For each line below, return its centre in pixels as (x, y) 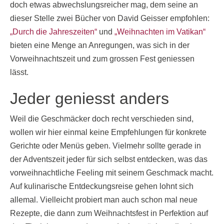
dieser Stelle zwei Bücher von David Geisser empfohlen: (110, 18)
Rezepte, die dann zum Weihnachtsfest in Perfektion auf (109, 213)
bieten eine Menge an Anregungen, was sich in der (100, 45)
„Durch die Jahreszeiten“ (53, 31)
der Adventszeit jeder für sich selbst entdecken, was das (109, 159)
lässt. (19, 72)
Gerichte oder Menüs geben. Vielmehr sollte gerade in (105, 145)
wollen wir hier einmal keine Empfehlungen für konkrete (108, 132)
